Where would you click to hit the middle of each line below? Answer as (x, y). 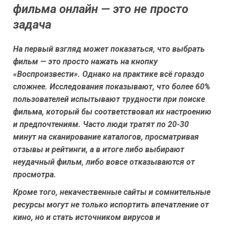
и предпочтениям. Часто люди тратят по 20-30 (101, 125)
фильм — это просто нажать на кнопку (85, 62)
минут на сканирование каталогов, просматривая (106, 137)
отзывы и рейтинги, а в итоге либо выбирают (99, 150)
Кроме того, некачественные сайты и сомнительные (112, 192)
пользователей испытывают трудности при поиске (109, 99)
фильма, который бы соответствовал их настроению (112, 112)
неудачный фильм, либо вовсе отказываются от (104, 162)
